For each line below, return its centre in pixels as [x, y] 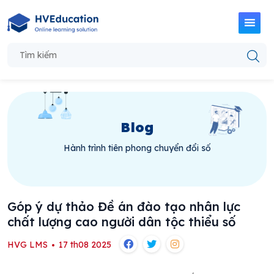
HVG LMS [29, 245]
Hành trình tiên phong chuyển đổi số [137, 148]
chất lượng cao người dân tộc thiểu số [121, 222]
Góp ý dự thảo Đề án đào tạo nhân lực [124, 206]
